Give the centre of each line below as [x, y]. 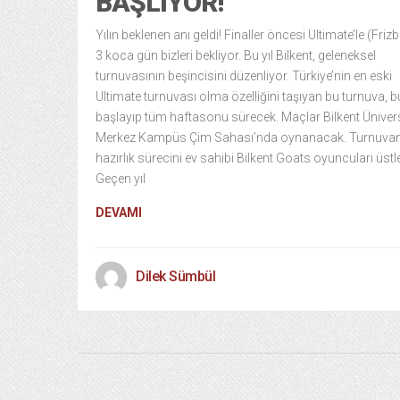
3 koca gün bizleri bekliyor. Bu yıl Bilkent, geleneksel [236, 55]
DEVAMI [119, 212]
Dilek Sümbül [175, 276]
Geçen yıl [121, 179]
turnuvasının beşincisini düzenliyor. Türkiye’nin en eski [244, 76]
